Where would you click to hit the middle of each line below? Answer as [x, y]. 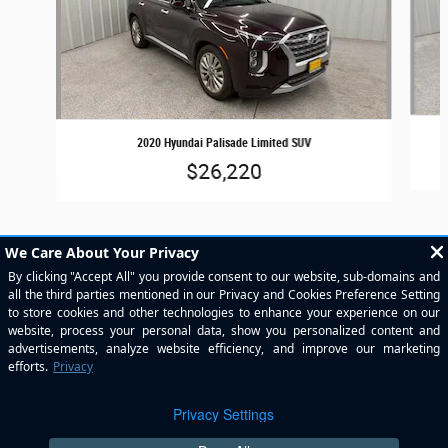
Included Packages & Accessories [179, 351]
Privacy [408, 402]
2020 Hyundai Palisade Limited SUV [223, 142]
